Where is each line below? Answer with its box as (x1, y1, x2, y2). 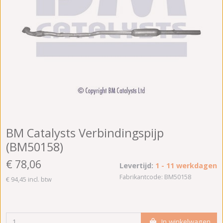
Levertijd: (119, 161, 155, 171)
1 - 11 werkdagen (155, 161, 217, 171)
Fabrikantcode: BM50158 (119, 173, 191, 182)
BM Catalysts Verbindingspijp (6, 124, 164, 141)
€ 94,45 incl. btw (6, 175, 52, 184)
